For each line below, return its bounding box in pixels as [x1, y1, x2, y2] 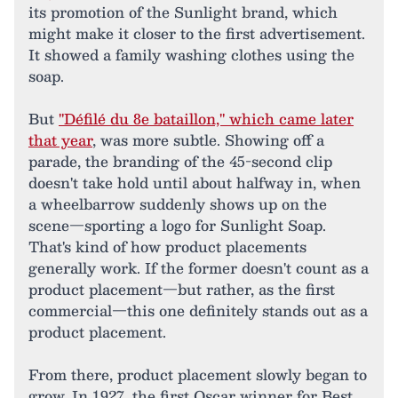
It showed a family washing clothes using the [28, 43, 354, 67]
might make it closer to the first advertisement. [28, 21, 365, 45]
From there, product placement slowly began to [28, 362, 367, 386]
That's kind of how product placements [28, 235, 306, 259]
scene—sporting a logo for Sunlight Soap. [28, 213, 326, 237]
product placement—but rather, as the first [28, 277, 335, 301]
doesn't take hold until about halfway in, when [28, 171, 361, 195]
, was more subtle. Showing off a [92, 128, 324, 152]
